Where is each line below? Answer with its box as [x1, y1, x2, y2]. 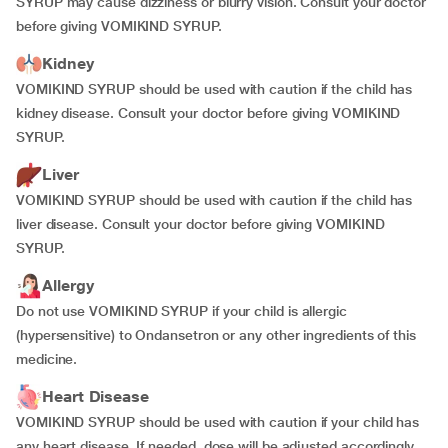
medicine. [16, 351, 78, 367]
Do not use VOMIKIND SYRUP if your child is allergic [16, 303, 347, 319]
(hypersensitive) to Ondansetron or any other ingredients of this [16, 327, 416, 343]
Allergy [42, 276, 94, 295]
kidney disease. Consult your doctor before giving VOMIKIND [16, 105, 401, 121]
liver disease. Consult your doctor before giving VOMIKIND [16, 216, 385, 232]
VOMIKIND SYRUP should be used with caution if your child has [16, 414, 420, 430]
